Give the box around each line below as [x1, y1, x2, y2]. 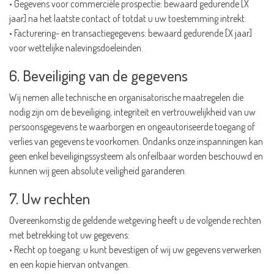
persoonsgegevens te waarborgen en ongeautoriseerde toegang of [9, 120, 255, 133]
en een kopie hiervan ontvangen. [9, 258, 130, 270]
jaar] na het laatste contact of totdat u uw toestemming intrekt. [9, 12, 246, 24]
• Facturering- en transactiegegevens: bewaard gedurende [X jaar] [9, 27, 252, 39]
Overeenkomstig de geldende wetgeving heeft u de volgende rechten [9, 214, 261, 226]
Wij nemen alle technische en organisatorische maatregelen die [9, 91, 243, 103]
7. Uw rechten [9, 188, 90, 208]
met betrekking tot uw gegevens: [9, 229, 130, 241]
